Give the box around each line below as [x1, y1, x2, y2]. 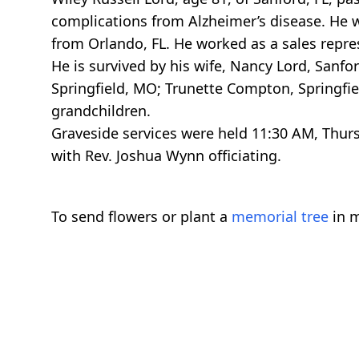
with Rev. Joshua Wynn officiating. [51, 145, 281, 165]
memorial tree [232, 206, 329, 226]
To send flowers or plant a [51, 206, 232, 226]
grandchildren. [51, 100, 151, 120]
